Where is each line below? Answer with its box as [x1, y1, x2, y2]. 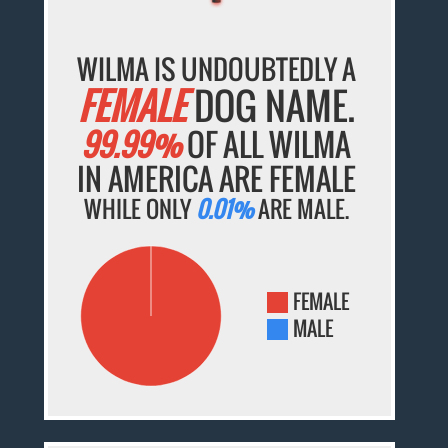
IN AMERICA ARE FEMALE [76, 156, 356, 202]
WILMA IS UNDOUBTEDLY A [76, 49, 356, 90]
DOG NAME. [185, 78, 355, 134]
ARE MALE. [252, 192, 349, 227]
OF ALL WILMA [181, 121, 352, 168]
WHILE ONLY [83, 192, 196, 227]
